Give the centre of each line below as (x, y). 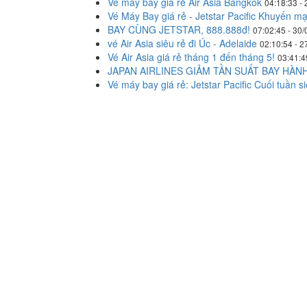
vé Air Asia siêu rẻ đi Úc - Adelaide (182, 43)
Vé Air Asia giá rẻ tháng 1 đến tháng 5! (191, 57)
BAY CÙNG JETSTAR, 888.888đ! (179, 29)
